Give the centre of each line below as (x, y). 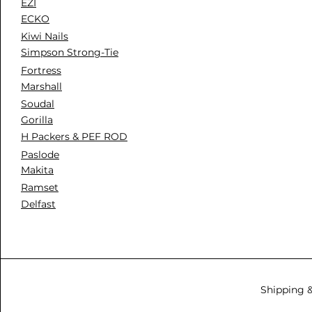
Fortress (41, 71)
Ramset (40, 188)
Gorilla (37, 120)
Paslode (40, 155)
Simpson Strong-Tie (70, 53)
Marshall (41, 87)
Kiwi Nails (45, 37)
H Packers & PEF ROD (74, 137)
